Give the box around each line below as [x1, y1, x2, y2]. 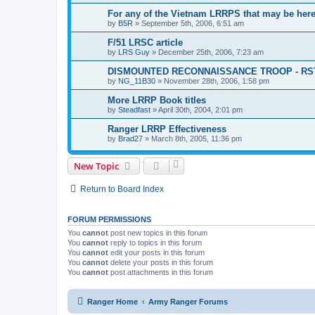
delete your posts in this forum [108, 258, 213, 267]
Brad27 [118, 134, 143, 143]
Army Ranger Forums [148, 297, 228, 306]
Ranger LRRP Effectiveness [108, 124, 226, 135]
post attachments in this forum [108, 268, 213, 277]
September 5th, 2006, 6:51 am [141, 19, 244, 28]
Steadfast [118, 105, 150, 115]
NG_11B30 [118, 77, 155, 86]
